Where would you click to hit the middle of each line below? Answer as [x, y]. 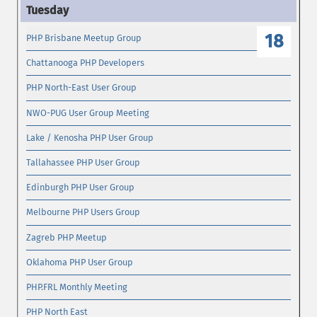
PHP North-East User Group [82, 88]
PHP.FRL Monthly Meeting [77, 287]
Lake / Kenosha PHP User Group [90, 137]
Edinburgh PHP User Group [81, 188]
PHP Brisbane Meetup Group [84, 38]
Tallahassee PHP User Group [83, 163]
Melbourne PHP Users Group [83, 212]
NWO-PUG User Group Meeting [88, 113]
